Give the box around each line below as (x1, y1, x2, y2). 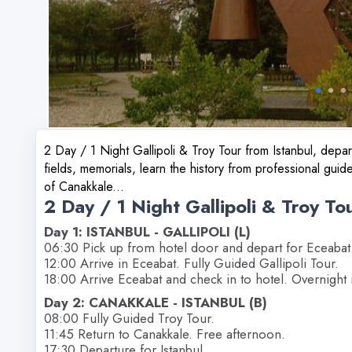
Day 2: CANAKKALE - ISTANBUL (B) (44, 292, 267, 312)
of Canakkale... (44, 177, 124, 196)
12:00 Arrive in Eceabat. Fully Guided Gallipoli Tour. (44, 253, 339, 273)
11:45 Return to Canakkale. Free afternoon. (44, 324, 285, 343)
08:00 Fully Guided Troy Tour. (44, 308, 214, 328)
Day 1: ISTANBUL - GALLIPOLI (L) (44, 222, 251, 241)
